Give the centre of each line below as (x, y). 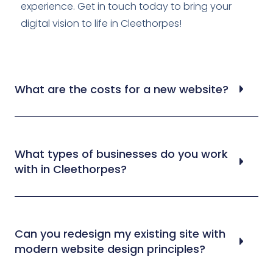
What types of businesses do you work (121, 154)
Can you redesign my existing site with (120, 233)
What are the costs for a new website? (122, 89)
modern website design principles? (110, 249)
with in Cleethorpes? (71, 169)
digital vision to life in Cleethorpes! (101, 24)
